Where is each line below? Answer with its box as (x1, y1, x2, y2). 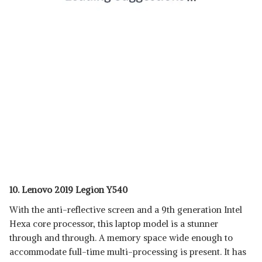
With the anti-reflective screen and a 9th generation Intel (9, 204, 242, 215)
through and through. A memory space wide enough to (9, 232, 233, 243)
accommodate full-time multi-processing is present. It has (9, 246, 246, 257)
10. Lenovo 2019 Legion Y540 (9, 184, 127, 195)
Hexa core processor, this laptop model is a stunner (9, 218, 218, 229)
